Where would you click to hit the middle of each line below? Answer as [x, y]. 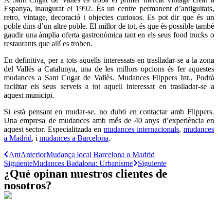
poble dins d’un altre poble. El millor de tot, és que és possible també [109, 26]
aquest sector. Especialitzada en [54, 129]
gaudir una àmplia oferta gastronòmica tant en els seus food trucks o [109, 35]
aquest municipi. [29, 95]
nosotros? [28, 186]
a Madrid [18, 138]
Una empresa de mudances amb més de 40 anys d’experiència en [109, 121]
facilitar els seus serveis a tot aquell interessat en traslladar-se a [109, 87]
